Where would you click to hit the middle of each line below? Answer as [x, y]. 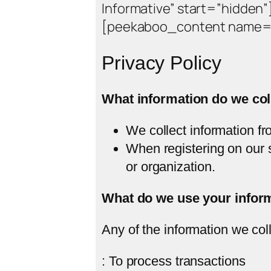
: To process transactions [174, 261]
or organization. [171, 166]
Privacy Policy [162, 63]
